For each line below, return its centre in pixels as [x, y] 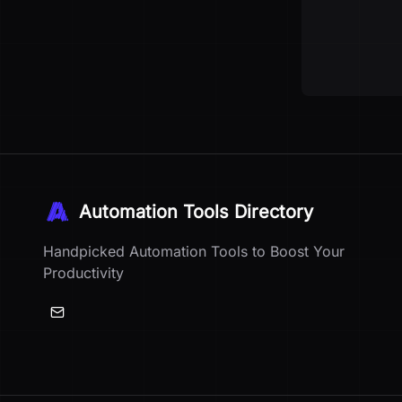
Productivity [83, 273]
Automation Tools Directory [196, 212]
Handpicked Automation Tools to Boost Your [194, 251]
